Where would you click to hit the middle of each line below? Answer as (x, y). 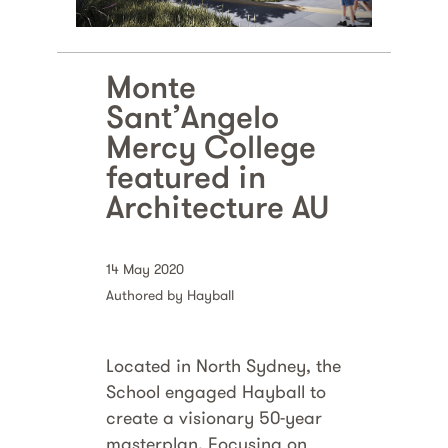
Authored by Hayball (170, 294)
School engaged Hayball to (216, 391)
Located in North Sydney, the (224, 365)
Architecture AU (218, 205)
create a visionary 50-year (214, 417)
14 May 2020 (145, 268)
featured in (186, 175)
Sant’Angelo (193, 115)
